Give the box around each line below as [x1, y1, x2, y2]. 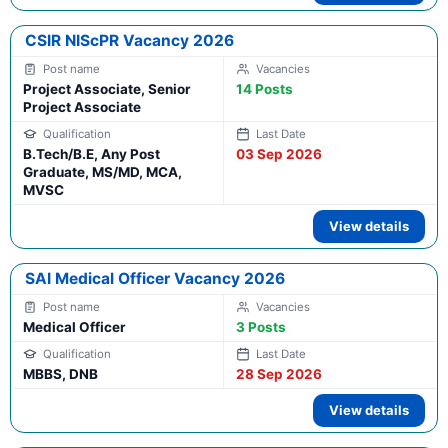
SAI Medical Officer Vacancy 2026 [25, 269, 285, 289]
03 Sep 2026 [236, 146, 322, 163]
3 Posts [236, 319, 286, 336]
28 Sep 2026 [236, 366, 322, 383]
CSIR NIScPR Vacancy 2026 [25, 31, 234, 51]
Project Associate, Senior [23, 81, 191, 98]
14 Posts [236, 81, 293, 98]
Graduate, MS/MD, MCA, [23, 164, 182, 181]
